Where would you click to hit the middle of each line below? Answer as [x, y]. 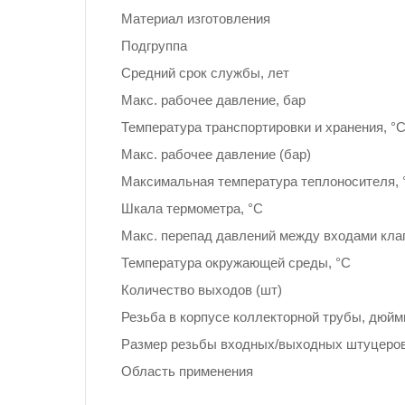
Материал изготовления [196, 18]
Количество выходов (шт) [202, 289]
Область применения [187, 371]
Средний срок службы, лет [205, 72]
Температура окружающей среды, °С [236, 262]
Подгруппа [154, 45]
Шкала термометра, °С [192, 208]
